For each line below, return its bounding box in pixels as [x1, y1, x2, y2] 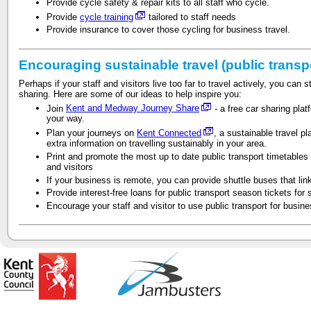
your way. [47, 113, 85, 124]
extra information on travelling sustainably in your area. [47, 137, 267, 149]
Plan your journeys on [47, 127, 137, 138]
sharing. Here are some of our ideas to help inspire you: [19, 88, 242, 99]
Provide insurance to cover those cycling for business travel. [47, 24, 290, 35]
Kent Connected [137, 127, 201, 138]
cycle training [80, 11, 133, 22]
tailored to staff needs [146, 11, 236, 22]
